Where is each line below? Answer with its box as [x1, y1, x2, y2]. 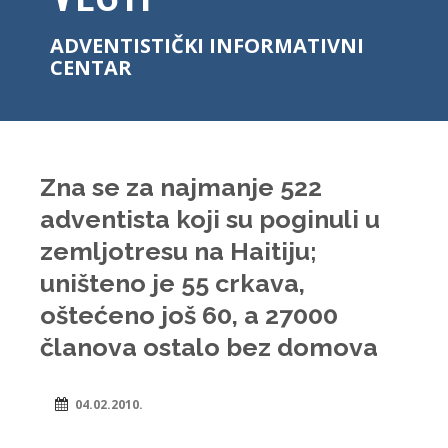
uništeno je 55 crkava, [40, 268, 305, 298]
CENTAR [50, 54, 132, 81]
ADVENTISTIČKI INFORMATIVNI [50, 32, 364, 59]
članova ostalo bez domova [40, 332, 378, 362]
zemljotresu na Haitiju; [40, 236, 317, 266]
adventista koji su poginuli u [40, 204, 380, 234]
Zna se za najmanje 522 [40, 172, 322, 202]
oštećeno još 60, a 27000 [40, 300, 338, 330]
